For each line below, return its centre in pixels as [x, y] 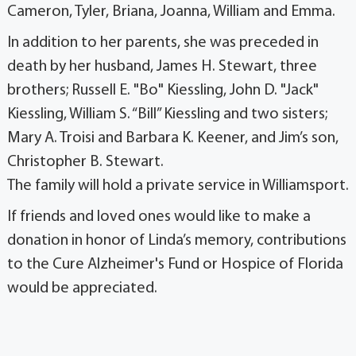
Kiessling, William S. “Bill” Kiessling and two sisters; [167, 115]
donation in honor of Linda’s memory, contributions [177, 241]
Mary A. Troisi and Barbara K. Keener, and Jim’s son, [173, 139]
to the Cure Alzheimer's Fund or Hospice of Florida [175, 265]
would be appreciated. [82, 289]
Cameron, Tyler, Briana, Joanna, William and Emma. [171, 12]
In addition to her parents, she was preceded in [163, 43]
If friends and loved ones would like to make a [159, 217]
